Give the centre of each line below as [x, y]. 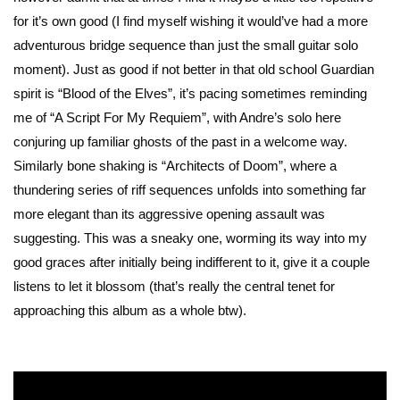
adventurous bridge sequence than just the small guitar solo [186, 45]
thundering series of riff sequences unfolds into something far [190, 189]
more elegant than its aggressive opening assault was [169, 213]
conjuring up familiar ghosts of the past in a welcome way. [180, 141]
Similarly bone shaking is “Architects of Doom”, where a [175, 165]
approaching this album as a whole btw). [130, 310]
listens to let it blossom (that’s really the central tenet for [174, 286]
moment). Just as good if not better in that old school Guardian [194, 69]
